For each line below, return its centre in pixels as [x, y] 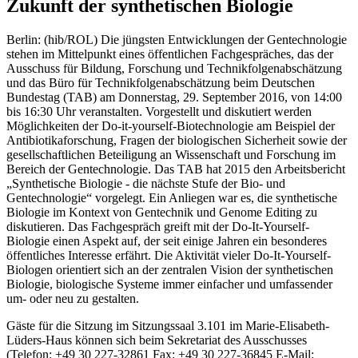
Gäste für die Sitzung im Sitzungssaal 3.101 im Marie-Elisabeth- [168, 325]
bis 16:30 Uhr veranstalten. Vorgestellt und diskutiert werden [159, 111]
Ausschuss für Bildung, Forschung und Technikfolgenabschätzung [174, 68]
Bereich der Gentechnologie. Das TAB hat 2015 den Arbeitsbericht [176, 169]
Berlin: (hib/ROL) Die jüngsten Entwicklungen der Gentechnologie [177, 39]
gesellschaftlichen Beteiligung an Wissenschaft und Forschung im [171, 154]
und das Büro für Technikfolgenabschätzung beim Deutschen [161, 82]
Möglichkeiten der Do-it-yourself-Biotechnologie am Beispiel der [171, 125]
